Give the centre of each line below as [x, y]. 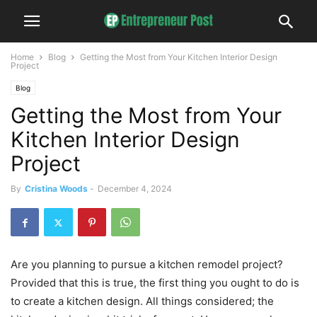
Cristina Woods [56, 189]
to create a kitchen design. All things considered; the [142, 301]
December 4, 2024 [135, 189]
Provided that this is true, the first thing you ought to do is [155, 283]
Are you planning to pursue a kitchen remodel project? [147, 264]
